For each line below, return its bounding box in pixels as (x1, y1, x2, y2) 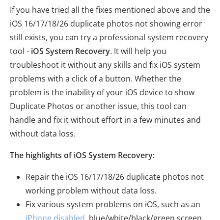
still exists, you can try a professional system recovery (10, 31, 208, 43)
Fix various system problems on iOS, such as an (26, 198, 200, 210)
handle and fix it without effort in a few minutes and (10, 114, 201, 125)
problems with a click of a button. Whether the (10, 73, 181, 84)
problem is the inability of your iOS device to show (10, 86, 194, 98)
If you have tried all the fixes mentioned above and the (10, 4, 210, 15)
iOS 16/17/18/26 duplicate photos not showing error (10, 18, 202, 29)
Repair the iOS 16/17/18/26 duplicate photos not (26, 171, 204, 182)
